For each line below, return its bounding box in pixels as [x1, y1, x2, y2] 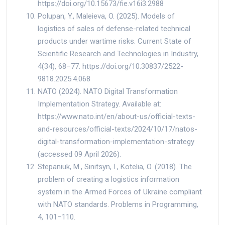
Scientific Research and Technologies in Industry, [38, 49, 198, 58]
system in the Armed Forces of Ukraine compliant [38, 187, 202, 196]
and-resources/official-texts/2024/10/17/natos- [38, 124, 197, 134]
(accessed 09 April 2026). [38, 149, 121, 159]
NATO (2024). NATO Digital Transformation [38, 86, 178, 96]
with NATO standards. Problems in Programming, [38, 199, 198, 209]
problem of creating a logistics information [38, 174, 179, 184]
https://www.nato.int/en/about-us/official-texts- [38, 111, 195, 121]
